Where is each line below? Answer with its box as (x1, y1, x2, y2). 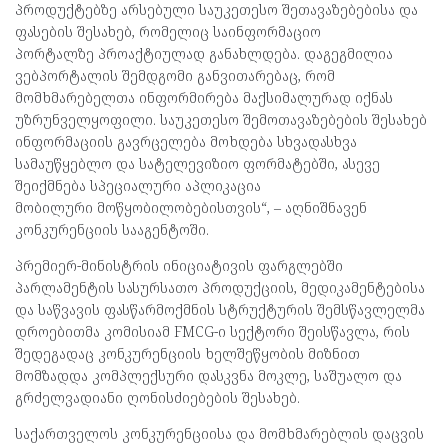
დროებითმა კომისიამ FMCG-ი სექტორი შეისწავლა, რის (15, 322, 410, 342)
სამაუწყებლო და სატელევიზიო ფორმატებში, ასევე (15, 154, 380, 174)
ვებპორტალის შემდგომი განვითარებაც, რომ (15, 66, 335, 86)
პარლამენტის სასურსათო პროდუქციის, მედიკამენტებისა (15, 278, 425, 298)
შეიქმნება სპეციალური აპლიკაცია (15, 176, 261, 196)
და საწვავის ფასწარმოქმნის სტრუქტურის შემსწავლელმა (15, 300, 425, 320)
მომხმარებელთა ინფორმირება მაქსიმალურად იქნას (15, 88, 393, 108)
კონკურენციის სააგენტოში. (15, 220, 209, 240)
